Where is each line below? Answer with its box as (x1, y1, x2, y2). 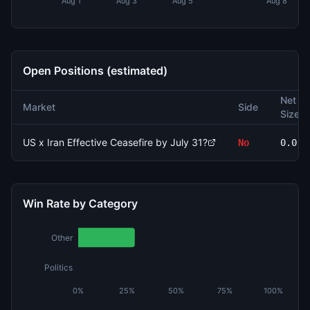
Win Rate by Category (23, 197, 138, 210)
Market (23, 101, 55, 113)
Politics (44, 262, 73, 273)
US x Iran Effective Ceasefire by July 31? (23, 136, 208, 148)
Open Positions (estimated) (23, 64, 167, 77)
